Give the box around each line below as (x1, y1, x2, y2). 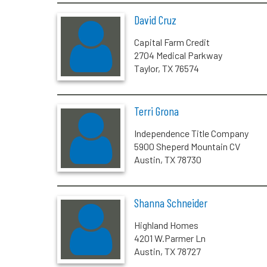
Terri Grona (133, 104, 179, 119)
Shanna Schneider (133, 195, 207, 210)
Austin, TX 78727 (133, 246, 201, 257)
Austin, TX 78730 (133, 154, 201, 166)
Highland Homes (133, 219, 198, 231)
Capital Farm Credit (133, 36, 210, 48)
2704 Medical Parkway (133, 49, 222, 61)
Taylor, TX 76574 (133, 62, 199, 74)
